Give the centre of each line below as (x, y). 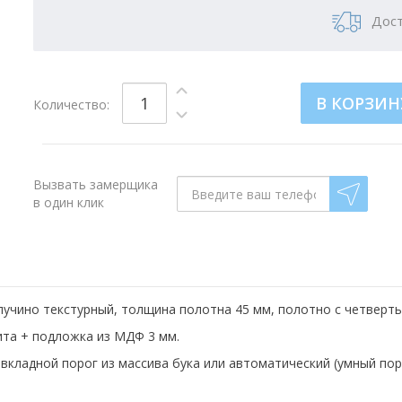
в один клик (69, 202)
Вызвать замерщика (96, 184)
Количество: (72, 105)
